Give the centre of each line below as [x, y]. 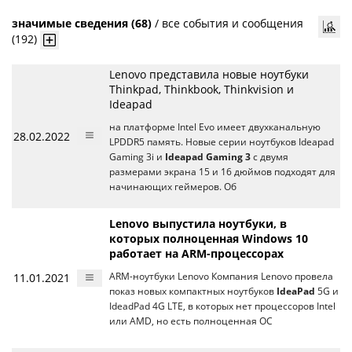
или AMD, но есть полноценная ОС [191, 321]
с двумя [269, 157]
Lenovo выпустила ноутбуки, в [198, 224]
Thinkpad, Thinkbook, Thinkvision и [202, 89]
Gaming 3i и [137, 157]
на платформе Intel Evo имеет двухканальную [215, 127]
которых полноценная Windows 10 [209, 238]
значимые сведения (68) [82, 23]
